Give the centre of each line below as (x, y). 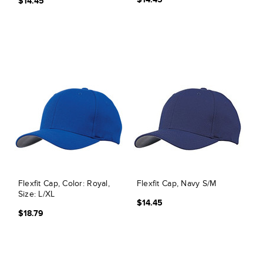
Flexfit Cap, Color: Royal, (64, 183)
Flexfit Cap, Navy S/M (176, 183)
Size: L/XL (36, 194)
